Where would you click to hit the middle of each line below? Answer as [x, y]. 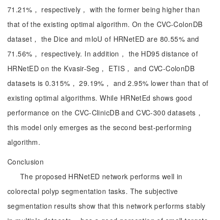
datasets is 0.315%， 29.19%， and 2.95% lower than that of [108, 83]
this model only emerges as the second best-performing [100, 127]
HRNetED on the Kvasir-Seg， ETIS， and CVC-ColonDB [101, 68]
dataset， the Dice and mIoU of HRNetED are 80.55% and [103, 39]
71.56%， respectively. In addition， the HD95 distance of [103, 54]
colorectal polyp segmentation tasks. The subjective [93, 191]
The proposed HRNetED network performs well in [101, 176]
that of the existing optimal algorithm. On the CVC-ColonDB [105, 24]
